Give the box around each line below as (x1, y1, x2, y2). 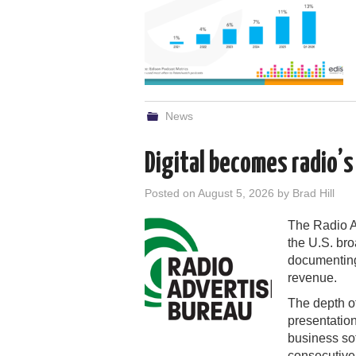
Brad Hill (292, 186, 335, 199)
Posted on (145, 186, 198, 199)
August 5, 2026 (198, 186, 274, 199)
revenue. (288, 270, 337, 284)
